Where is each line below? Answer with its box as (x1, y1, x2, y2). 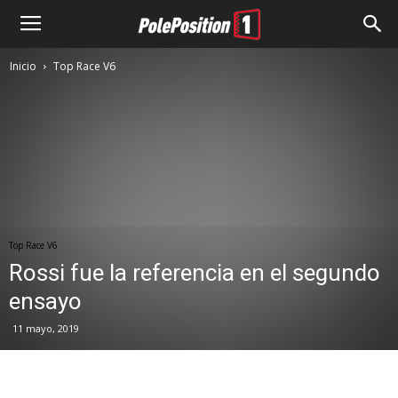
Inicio (10, 59, 36, 74)
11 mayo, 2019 (12, 322, 79, 335)
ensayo (9, 288, 82, 314)
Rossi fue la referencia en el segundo (9, 259, 380, 286)
